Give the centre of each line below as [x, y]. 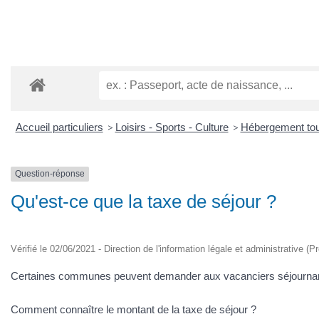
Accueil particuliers [59, 127]
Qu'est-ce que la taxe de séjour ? [143, 201]
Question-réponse [50, 174]
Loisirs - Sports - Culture [172, 127]
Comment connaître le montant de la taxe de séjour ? [134, 309]
